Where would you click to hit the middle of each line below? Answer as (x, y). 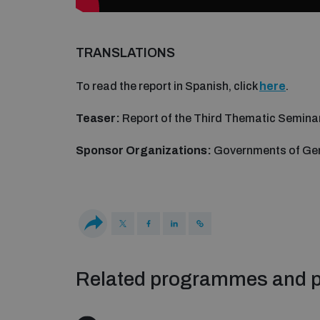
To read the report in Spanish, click (167, 86)
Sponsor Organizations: (144, 151)
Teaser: (98, 119)
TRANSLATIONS (125, 53)
